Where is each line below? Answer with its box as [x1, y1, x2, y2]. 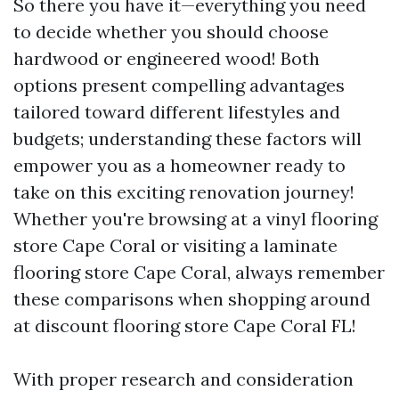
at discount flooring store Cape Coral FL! [13, 314, 356, 337]
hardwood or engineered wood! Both [13, 47, 320, 69]
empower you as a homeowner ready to [13, 154, 346, 176]
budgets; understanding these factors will [13, 127, 362, 150]
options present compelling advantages [13, 74, 345, 96]
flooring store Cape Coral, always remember [13, 261, 385, 283]
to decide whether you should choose [13, 20, 329, 43]
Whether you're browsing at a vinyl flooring [13, 208, 378, 230]
